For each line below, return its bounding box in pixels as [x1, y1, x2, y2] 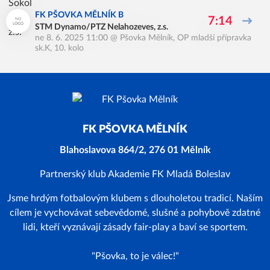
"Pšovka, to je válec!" [91, 251, 179, 261]
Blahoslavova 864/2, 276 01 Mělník [59, 145, 211, 155]
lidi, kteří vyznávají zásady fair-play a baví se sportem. [22, 222, 248, 232]
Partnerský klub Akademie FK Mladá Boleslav [40, 169, 230, 179]
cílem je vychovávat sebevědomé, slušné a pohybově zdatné [10, 208, 260, 218]
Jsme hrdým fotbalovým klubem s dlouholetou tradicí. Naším [7, 193, 263, 203]
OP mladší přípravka [177, 34, 251, 42]
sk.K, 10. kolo [35, 44, 84, 52]
